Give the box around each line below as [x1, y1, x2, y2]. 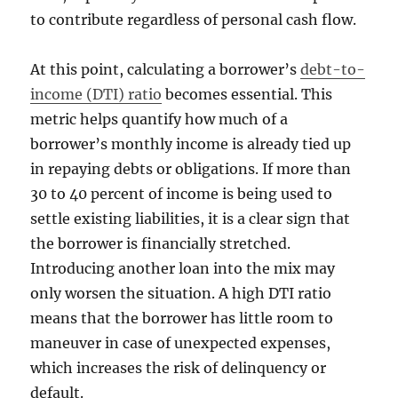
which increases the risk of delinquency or [30, 359, 327, 378]
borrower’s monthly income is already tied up [30, 135, 352, 154]
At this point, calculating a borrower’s [30, 60, 301, 79]
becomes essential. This [162, 85, 333, 104]
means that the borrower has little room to [30, 309, 334, 328]
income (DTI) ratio [30, 85, 163, 104]
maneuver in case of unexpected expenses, [30, 334, 331, 353]
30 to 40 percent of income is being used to [30, 185, 333, 203]
